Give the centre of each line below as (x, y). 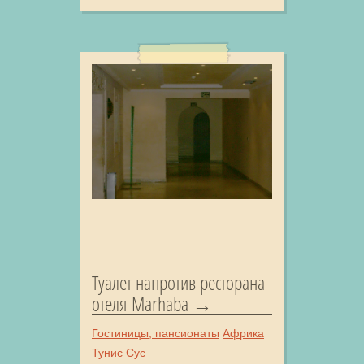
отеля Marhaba (140, 304)
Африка (243, 334)
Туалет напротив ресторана (178, 283)
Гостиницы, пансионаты (156, 334)
